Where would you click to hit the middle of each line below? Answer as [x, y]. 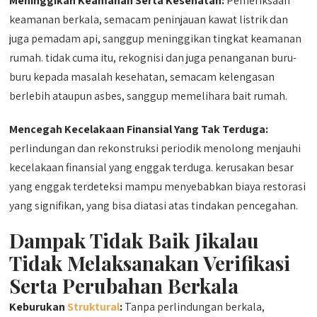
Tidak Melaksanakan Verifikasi [150, 263]
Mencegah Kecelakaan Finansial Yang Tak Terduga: [139, 129]
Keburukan [39, 306]
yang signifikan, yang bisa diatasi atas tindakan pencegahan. [154, 205]
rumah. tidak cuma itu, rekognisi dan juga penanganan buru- [153, 57]
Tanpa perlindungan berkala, [194, 306]
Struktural [94, 306]
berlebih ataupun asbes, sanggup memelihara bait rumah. [149, 96]
